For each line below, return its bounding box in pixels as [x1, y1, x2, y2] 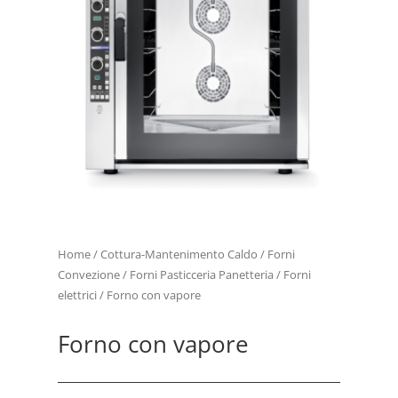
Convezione [57, 266, 120, 283]
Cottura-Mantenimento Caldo [99, 245, 258, 262]
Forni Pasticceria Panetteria [129, 266, 274, 283]
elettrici [57, 286, 97, 303]
